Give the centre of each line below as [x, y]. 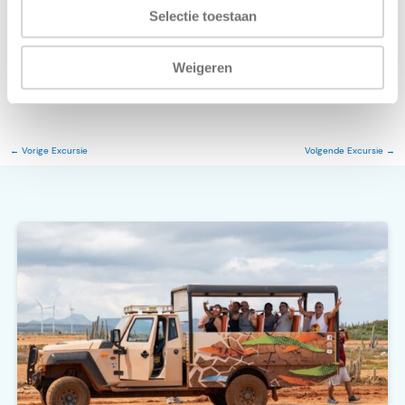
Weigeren [202, 67]
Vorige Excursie [53, 151]
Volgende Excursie [346, 151]
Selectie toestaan [202, 16]
